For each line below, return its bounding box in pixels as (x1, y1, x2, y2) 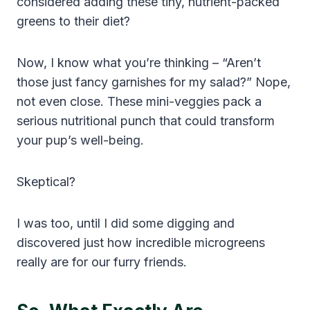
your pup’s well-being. (17, 132, 144, 147)
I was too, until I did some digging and (17, 215, 235, 230)
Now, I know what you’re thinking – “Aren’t (17, 55, 261, 70)
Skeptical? (17, 174, 75, 189)
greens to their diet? (17, 13, 130, 28)
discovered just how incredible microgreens (17, 235, 265, 250)
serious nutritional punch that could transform (17, 113, 275, 128)
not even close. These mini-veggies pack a (17, 93, 262, 109)
